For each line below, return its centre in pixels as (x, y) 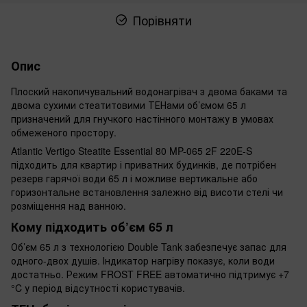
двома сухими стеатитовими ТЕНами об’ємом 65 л (128, 105)
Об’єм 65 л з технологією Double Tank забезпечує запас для (149, 247)
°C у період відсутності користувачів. (98, 288)
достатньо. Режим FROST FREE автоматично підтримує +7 (150, 274)
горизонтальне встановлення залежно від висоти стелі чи (147, 192)
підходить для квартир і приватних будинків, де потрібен (144, 164)
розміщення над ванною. (69, 205)
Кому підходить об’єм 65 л (92, 226)
